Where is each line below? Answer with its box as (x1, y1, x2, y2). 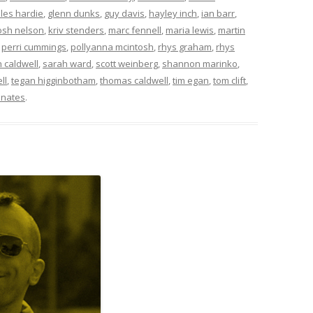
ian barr (201, 6, 235, 20)
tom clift (213, 73, 246, 87)
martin (218, 23, 245, 36)
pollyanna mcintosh (71, 40, 154, 53)
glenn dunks (48, 6, 100, 20)
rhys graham (158, 40, 212, 53)
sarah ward (43, 57, 92, 70)
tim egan (173, 73, 209, 87)
